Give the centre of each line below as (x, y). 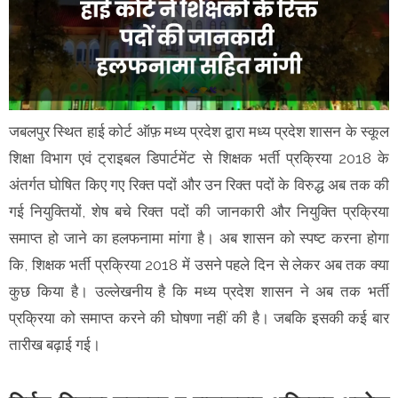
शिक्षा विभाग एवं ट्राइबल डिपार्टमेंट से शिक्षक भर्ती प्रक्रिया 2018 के (199, 158)
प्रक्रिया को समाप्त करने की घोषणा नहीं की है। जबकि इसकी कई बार (199, 318)
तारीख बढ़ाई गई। (56, 344)
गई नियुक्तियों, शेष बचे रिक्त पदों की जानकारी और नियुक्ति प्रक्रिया (199, 211)
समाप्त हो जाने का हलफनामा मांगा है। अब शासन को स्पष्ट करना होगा (199, 238)
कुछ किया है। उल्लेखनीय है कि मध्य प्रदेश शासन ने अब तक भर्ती (199, 291)
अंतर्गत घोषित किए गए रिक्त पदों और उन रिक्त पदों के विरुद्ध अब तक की (199, 184)
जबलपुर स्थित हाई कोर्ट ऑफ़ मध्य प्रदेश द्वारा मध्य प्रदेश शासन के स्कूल (199, 131)
